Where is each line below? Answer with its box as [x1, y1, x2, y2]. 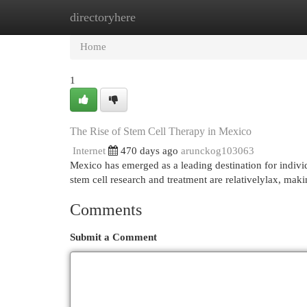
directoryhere [70, 10, 136, 24]
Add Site [232, 12, 269, 23]
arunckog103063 [181, 145, 254, 156]
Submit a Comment [70, 232, 157, 243]
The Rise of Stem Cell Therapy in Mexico [70, 125, 251, 137]
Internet [73, 145, 106, 156]
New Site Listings [137, 12, 212, 23]
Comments [70, 201, 142, 219]
